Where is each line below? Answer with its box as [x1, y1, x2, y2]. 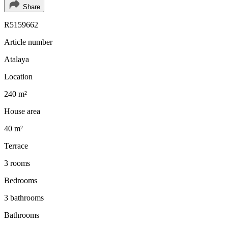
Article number [4, 37, 52, 46]
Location [4, 72, 33, 81]
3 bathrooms [4, 193, 44, 202]
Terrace [4, 141, 28, 150]
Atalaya [4, 54, 29, 64]
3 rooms [4, 158, 30, 167]
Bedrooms [4, 176, 37, 185]
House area [4, 106, 40, 116]
